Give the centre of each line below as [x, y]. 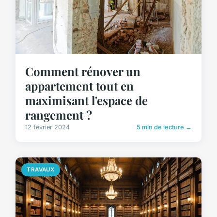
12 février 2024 [47, 127]
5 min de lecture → [164, 127]
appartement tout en [79, 86]
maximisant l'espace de [86, 101]
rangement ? [59, 115]
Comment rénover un [83, 71]
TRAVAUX [41, 170]
